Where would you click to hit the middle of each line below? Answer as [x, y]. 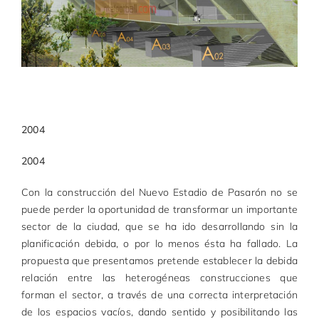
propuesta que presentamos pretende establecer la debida [159, 261]
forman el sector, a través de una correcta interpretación [159, 295]
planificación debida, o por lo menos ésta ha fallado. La [159, 244]
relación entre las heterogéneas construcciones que [159, 278]
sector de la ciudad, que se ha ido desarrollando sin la [159, 227]
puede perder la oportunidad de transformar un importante [159, 210]
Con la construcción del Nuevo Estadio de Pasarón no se [159, 193]
